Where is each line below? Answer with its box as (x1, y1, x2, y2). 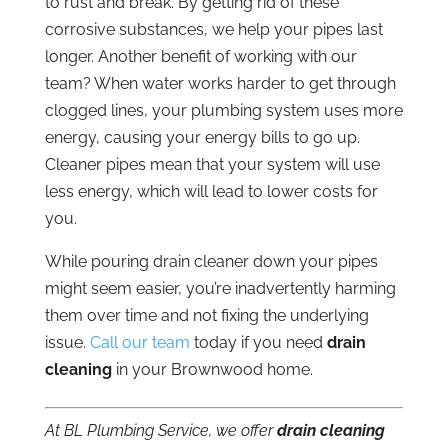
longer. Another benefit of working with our (44, 46, 357, 66)
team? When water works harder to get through (44, 73, 396, 93)
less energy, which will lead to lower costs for (44, 181, 378, 201)
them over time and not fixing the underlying (44, 305, 369, 325)
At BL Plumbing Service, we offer (44, 420, 277, 440)
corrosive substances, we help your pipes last (44, 19, 383, 39)
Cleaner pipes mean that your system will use (44, 154, 380, 174)
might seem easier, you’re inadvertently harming (44, 278, 396, 298)
